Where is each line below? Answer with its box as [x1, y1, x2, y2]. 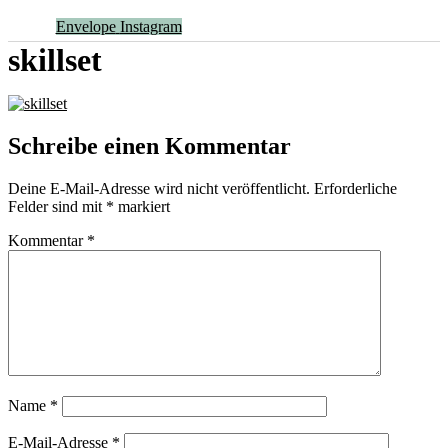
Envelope [55, 18, 116, 35]
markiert [114, 197, 170, 215]
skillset [8, 42, 102, 78]
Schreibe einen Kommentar [8, 132, 291, 159]
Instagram [119, 18, 182, 35]
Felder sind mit [8, 197, 106, 215]
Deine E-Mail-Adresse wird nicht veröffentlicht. [8, 179, 310, 197]
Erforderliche [314, 179, 397, 197]
